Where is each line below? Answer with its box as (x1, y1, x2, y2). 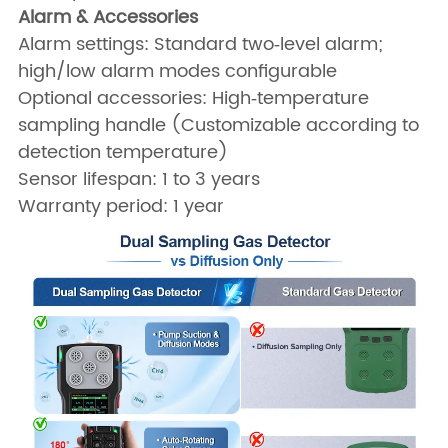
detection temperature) (18, 138, 229, 168)
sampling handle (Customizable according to (18, 111, 420, 141)
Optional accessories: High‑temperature (18, 84, 370, 114)
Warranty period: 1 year (18, 192, 225, 222)
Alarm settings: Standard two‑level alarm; (18, 30, 384, 60)
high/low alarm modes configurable (18, 57, 338, 87)
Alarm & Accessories (18, 3, 199, 33)
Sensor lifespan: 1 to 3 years (18, 165, 261, 195)
